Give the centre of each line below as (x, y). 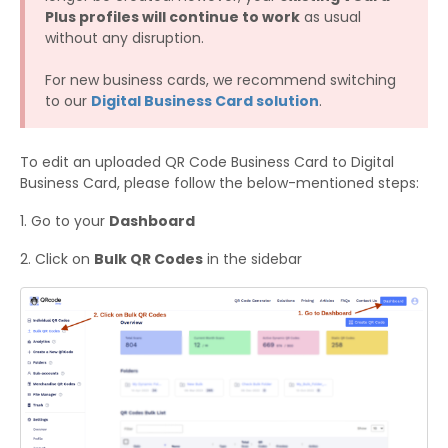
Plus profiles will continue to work (172, 17)
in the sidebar (252, 259)
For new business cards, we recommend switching (220, 80)
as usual (330, 17)
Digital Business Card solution (205, 101)
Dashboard (152, 221)
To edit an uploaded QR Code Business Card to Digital (207, 162)
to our (68, 101)
